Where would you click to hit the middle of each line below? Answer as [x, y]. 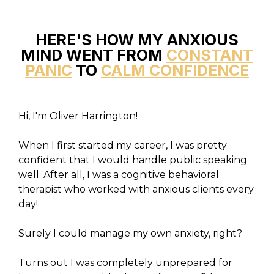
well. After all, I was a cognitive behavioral [119, 175]
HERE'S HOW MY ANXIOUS [137, 40]
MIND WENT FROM [94, 55]
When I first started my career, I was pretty [123, 145]
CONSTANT [210, 55]
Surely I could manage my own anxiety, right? [130, 233]
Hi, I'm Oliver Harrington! [78, 116]
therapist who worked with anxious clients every [136, 189]
